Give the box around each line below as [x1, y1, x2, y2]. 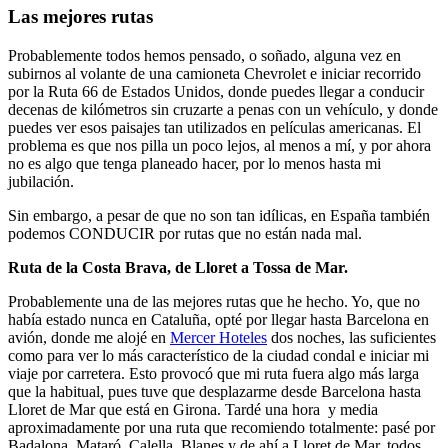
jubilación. [8, 172, 74, 190]
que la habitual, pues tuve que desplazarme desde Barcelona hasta [8, 382, 421, 400]
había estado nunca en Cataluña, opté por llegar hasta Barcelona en [8, 310, 429, 328]
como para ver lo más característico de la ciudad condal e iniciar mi [8, 346, 429, 364]
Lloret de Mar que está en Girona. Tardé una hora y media [8, 400, 378, 418]
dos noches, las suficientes [267, 328, 436, 346]
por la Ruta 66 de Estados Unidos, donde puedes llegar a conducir [8, 82, 424, 100]
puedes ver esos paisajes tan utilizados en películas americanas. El [8, 118, 421, 136]
